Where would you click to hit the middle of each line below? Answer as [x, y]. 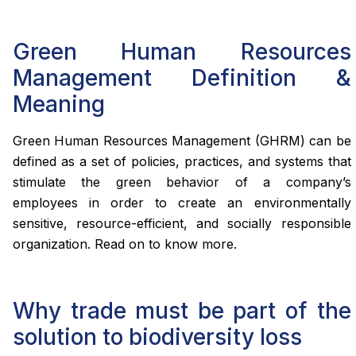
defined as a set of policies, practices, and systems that [182, 162]
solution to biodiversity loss [157, 337]
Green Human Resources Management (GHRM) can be [182, 141]
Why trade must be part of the [182, 311]
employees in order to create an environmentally [182, 203]
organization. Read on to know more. [125, 244]
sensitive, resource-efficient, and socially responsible [182, 224]
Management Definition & [182, 78]
